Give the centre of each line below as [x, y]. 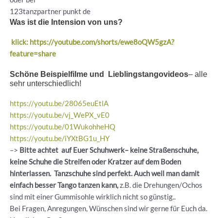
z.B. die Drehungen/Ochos [160, 185]
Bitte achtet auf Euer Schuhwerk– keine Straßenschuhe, [109, 150]
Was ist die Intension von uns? [66, 22]
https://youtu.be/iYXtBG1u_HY [60, 138]
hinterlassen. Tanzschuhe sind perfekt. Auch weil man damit [105, 173]
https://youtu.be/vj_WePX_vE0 [60, 115]
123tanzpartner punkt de [50, 11]
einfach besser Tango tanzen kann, [64, 185]
